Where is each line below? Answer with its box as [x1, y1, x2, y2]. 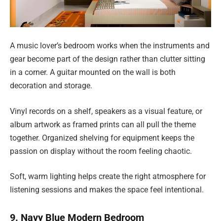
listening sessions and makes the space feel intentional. [10, 185, 204, 195]
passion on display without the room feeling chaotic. [10, 146, 192, 156]
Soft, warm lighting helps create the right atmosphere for [10, 172, 206, 182]
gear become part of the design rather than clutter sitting [10, 54, 205, 64]
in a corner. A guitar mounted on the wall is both [10, 68, 176, 77]
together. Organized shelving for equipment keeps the [10, 133, 194, 143]
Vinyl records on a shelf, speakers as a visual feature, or [10, 106, 202, 116]
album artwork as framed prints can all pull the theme [10, 119, 196, 129]
